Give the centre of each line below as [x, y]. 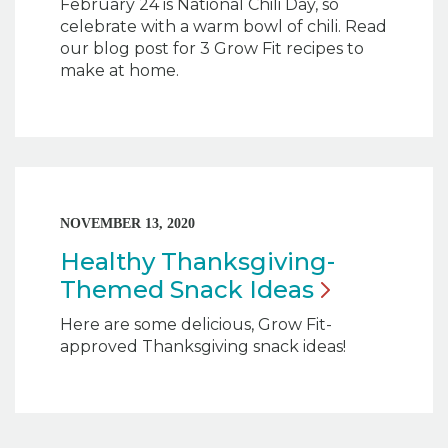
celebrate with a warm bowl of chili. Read [223, 26]
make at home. [119, 70]
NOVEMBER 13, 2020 [127, 223]
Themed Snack [154, 289]
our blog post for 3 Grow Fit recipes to [212, 48]
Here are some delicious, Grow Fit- [196, 324]
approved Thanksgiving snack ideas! [203, 346]
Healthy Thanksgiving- [197, 261]
